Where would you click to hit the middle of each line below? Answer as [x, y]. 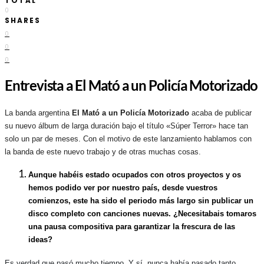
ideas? [40, 240]
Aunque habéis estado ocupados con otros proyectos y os [135, 175]
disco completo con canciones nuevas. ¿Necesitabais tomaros [142, 214]
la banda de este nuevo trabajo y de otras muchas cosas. [103, 151]
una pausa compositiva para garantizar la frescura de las [132, 227]
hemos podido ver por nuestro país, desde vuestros [123, 188]
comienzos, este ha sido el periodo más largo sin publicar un [141, 201]
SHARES [23, 20]
